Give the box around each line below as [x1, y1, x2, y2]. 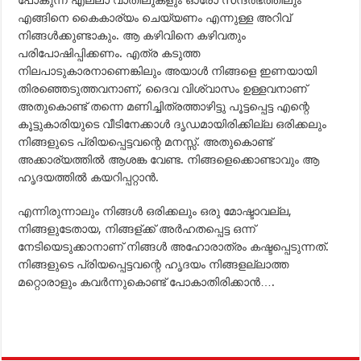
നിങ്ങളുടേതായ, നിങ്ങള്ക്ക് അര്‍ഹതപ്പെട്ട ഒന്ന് [18, 222, 256, 235]
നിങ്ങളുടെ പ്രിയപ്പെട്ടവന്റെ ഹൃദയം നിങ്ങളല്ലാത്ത [18, 258, 289, 271]
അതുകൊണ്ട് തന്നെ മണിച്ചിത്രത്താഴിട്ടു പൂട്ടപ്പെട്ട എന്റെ [18, 100, 310, 113]
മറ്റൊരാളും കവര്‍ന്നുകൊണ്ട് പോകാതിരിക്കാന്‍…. [18, 276, 276, 288]
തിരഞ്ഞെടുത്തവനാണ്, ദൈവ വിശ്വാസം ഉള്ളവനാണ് [18, 82, 308, 95]
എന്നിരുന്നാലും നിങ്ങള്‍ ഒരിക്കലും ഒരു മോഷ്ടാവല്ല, [18, 205, 293, 218]
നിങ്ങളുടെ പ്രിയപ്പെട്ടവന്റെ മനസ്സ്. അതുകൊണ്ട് [18, 135, 273, 148]
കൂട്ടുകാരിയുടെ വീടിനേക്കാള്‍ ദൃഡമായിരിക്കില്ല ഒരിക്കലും [18, 118, 327, 131]
